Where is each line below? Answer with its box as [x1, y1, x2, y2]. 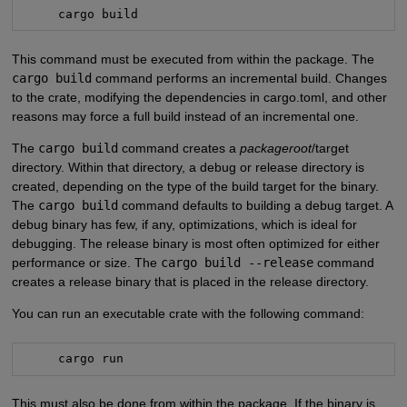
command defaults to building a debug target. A [117, 197, 392, 213]
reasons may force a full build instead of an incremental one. [11, 108, 359, 124]
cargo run [22, 352, 124, 366]
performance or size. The [11, 254, 161, 270]
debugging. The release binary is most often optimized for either [11, 235, 380, 251]
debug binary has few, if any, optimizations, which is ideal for [11, 216, 357, 232]
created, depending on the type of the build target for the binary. [11, 178, 379, 194]
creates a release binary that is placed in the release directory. [11, 273, 369, 289]
